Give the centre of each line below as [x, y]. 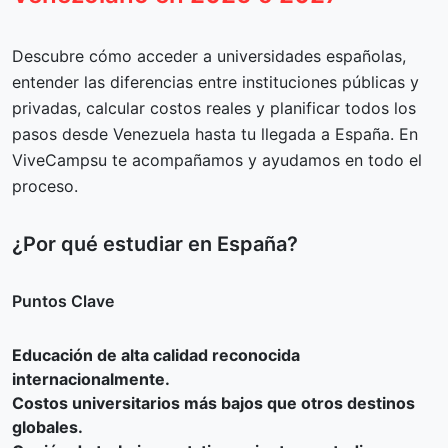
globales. [47, 427]
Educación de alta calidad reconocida [156, 355]
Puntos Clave [63, 301]
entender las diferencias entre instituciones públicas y [215, 82]
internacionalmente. [91, 379]
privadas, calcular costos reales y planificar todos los [214, 108]
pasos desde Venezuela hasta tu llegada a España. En [215, 134]
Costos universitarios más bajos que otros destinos [213, 403]
